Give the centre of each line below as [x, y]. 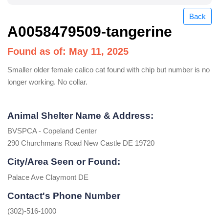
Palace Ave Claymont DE [48, 177]
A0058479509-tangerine [90, 31]
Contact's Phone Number [64, 196]
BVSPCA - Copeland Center [52, 131]
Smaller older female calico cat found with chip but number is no [109, 69]
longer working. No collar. [47, 82]
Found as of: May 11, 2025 [68, 51]
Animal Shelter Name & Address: [80, 115]
